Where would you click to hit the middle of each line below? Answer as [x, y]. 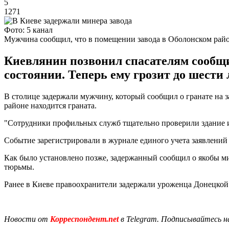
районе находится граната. [50, 105]
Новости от [26, 219]
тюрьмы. [19, 167]
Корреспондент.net [84, 219]
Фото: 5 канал [28, 30]
